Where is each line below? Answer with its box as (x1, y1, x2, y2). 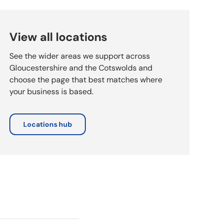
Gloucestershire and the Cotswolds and (9, 62, 152, 73)
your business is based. (9, 86, 93, 97)
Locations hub (23, 119, 72, 129)
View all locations (9, 30, 107, 45)
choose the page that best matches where (9, 74, 162, 85)
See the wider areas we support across (9, 50, 150, 61)
